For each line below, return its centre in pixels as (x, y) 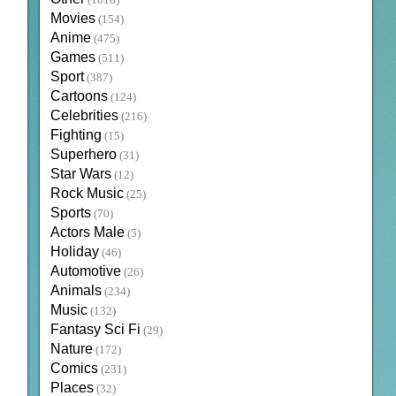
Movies (72, 19)
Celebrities (84, 116)
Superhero (83, 155)
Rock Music (87, 194)
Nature (71, 349)
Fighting (76, 135)
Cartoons (79, 96)
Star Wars (80, 174)
